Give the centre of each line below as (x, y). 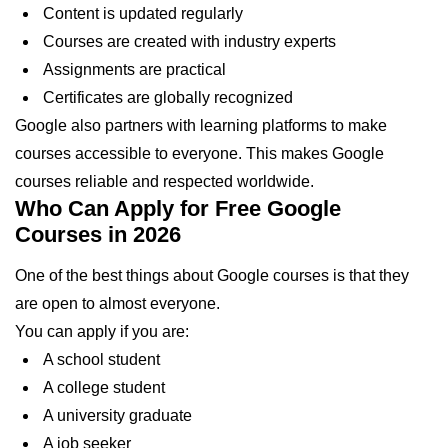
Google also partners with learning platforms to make (201, 125)
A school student (99, 359)
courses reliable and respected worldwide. (164, 181)
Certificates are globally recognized (166, 97)
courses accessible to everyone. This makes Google (199, 153)
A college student (102, 387)
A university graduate (115, 415)
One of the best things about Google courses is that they (212, 275)
